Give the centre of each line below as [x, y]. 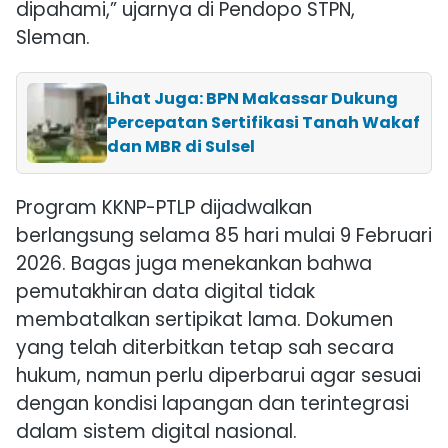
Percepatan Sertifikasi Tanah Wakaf [263, 123]
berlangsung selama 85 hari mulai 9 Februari [224, 236]
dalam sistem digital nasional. [156, 432]
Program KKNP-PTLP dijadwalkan [164, 208]
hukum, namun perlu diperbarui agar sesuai [218, 376]
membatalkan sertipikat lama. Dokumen [204, 320]
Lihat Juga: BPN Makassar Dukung [252, 99]
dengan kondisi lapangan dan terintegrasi [212, 404]
